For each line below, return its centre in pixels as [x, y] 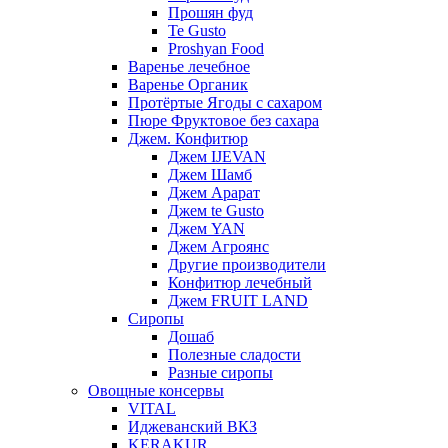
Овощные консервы [156, 390]
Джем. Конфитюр [188, 138]
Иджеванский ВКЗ [192, 426]
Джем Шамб [210, 174]
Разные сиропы [220, 372]
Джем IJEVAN [217, 156]
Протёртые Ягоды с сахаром [225, 102]
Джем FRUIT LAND [238, 300]
